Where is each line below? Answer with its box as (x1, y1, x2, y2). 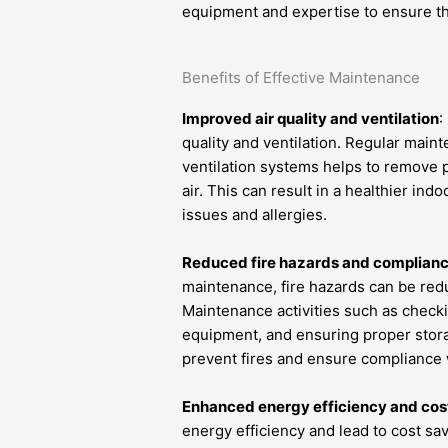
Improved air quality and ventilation (182, 109, 440, 128)
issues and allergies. (182, 205, 328, 224)
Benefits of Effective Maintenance (182, 68, 421, 87)
